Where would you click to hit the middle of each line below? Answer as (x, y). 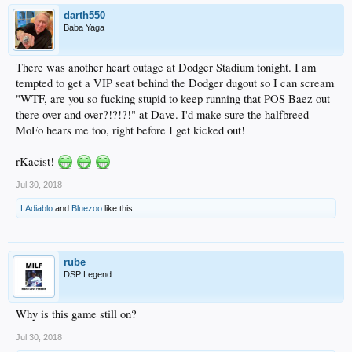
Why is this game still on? (76, 314)
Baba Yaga (84, 27)
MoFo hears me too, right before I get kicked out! (130, 130)
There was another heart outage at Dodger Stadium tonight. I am (166, 67)
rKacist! (37, 161)
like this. (119, 208)
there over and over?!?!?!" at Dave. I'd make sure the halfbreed (162, 114)
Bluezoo (87, 208)
